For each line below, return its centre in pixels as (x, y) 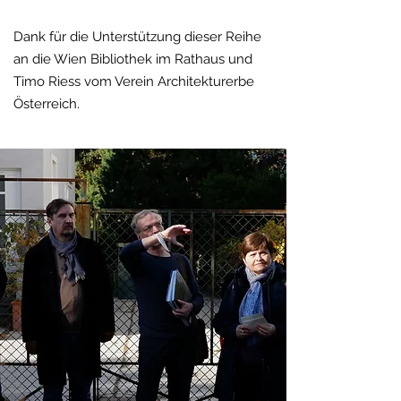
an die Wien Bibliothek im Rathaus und (133, 59)
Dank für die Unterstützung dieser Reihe (137, 37)
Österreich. (47, 104)
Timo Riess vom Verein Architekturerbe (134, 81)
